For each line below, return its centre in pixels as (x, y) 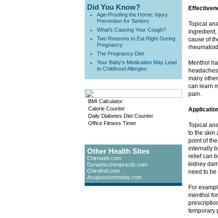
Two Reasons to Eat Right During (136, 38)
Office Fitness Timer (112, 123)
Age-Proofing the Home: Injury (132, 15)
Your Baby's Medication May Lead (137, 62)
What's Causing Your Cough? (131, 30)
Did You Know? (114, 7)
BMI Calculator (105, 101)
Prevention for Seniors (123, 21)
